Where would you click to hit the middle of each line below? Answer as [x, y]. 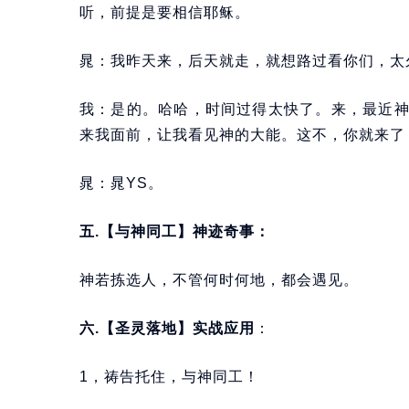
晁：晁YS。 [121, 184]
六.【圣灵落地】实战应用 [167, 329]
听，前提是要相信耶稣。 [165, 13]
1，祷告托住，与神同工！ [169, 377]
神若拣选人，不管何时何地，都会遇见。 [219, 280]
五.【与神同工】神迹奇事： [175, 232]
